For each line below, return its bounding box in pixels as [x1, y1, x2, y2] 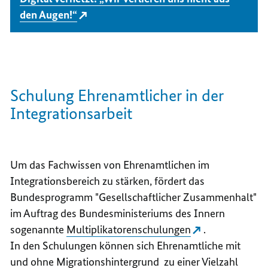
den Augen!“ [20, 8, 78, 22]
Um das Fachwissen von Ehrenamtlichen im [10, 158, 210, 172]
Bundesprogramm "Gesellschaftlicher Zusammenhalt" [10, 190, 257, 205]
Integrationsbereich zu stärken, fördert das [10, 174, 205, 188]
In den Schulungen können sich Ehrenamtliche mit [10, 239, 241, 253]
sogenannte [10, 223, 67, 237]
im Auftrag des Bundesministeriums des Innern [10, 206, 226, 221]
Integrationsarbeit [10, 103, 133, 124]
